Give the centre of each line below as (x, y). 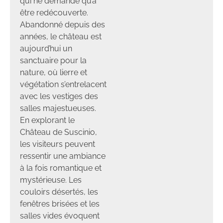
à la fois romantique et (61, 168)
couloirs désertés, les (59, 192)
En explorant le (47, 120)
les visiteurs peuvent (57, 144)
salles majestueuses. (58, 108)
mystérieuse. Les (51, 180)
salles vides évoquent (60, 216)
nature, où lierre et (54, 72)
